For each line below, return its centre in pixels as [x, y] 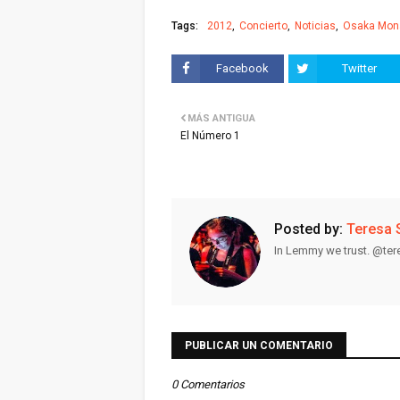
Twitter [359, 68]
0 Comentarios [208, 384]
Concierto [263, 26]
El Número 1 [210, 136]
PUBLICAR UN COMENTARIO [259, 346]
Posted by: [308, 229]
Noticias [315, 26]
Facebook [242, 68]
